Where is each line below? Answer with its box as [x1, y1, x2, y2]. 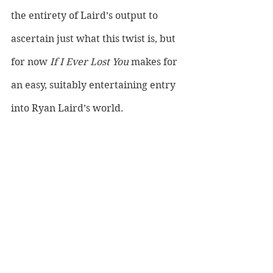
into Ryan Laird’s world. [11, 102, 124, 115]
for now [11, 56, 50, 68]
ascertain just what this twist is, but [11, 33, 178, 45]
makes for [131, 56, 180, 68]
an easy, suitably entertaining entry [11, 79, 178, 91]
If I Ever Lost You [50, 56, 131, 68]
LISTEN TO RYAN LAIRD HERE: [11, 154, 155, 166]
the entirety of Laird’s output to [11, 10, 160, 22]
